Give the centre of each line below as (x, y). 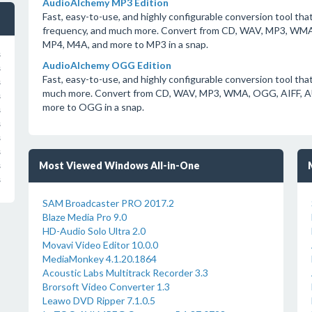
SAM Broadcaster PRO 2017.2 (108, 203)
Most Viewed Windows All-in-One (119, 165)
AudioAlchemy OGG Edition (107, 65)
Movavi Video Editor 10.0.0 (100, 245)
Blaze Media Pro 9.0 (84, 217)
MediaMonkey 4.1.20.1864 (99, 259)
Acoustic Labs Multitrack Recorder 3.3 (125, 273)
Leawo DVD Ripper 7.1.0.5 (99, 301)
